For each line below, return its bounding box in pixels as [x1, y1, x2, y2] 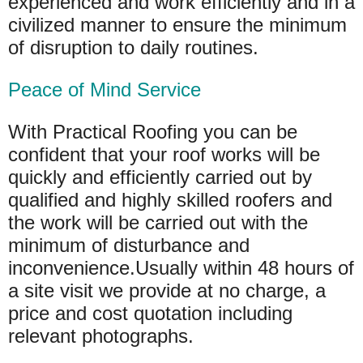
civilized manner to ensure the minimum [8, 14, 347, 36]
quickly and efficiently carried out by [8, 166, 312, 188]
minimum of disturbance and [8, 234, 250, 256]
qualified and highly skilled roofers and [8, 189, 332, 211]
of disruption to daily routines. [8, 36, 258, 58]
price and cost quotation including [8, 302, 293, 324]
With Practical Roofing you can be [8, 121, 297, 143]
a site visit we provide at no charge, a [8, 280, 326, 301]
